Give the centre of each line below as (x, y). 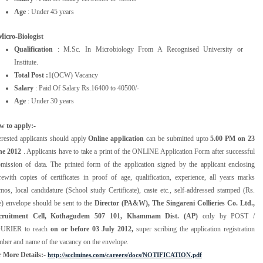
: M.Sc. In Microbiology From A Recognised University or (148, 49)
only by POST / (227, 216)
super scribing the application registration (196, 229)
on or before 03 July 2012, (93, 229)
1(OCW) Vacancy (73, 75)
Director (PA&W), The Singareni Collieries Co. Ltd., (175, 203)
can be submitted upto (177, 139)
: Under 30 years (50, 101)
